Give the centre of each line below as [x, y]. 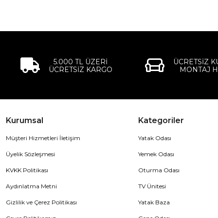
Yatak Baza [154, 202]
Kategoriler [161, 120]
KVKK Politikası [27, 170]
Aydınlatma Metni [31, 186]
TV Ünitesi [152, 186]
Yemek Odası [156, 154]
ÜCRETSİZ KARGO [80, 69]
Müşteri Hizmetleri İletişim [43, 138]
